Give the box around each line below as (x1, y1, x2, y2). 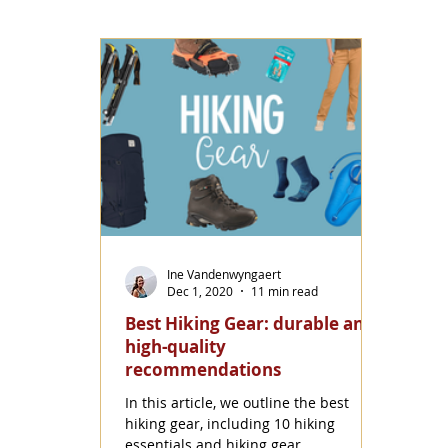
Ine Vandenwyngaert (167, 265, 281, 282)
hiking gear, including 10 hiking (125, 414, 335, 434)
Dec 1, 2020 (167, 283, 233, 300)
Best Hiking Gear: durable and (125, 312, 375, 336)
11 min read (251, 283, 318, 300)
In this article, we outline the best (125, 393, 349, 413)
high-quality (125, 335, 226, 359)
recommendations (125, 358, 281, 382)
